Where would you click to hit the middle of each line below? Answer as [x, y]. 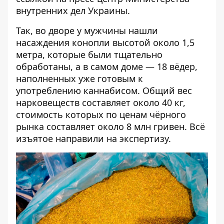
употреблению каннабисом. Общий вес [104, 90]
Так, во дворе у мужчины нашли [87, 30]
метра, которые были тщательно [89, 54]
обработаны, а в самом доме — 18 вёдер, [107, 66]
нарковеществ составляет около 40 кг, [101, 102]
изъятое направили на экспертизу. [93, 138]
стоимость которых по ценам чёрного [101, 114]
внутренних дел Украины [72, 10]
